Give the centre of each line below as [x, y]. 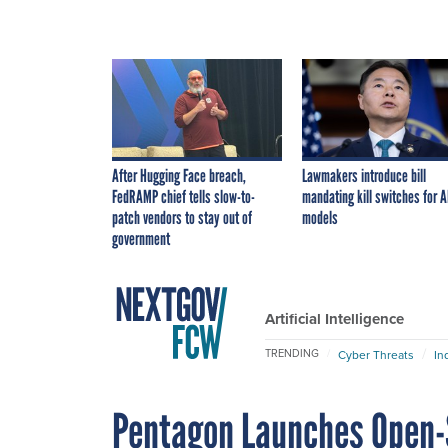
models [320, 217]
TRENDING [292, 353]
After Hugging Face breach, [179, 175]
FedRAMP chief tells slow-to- [183, 196]
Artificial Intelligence [334, 318]
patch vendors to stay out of [182, 217]
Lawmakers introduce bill [364, 175]
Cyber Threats [376, 354]
